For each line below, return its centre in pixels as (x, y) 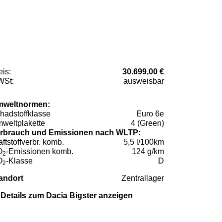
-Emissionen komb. (40, 151)
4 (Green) (147, 123)
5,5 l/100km (144, 142)
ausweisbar (144, 81)
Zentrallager (143, 178)
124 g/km (148, 151)
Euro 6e (150, 113)
